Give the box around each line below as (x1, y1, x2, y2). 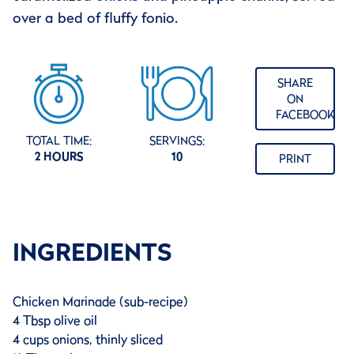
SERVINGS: (149, 132, 205, 149)
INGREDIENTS (13, 235, 171, 270)
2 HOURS (34, 148, 84, 164)
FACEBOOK (275, 107, 334, 123)
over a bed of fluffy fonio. (13, 7, 178, 29)
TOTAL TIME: (26, 132, 92, 149)
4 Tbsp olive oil (13, 311, 97, 330)
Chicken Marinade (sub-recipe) (13, 292, 188, 311)
